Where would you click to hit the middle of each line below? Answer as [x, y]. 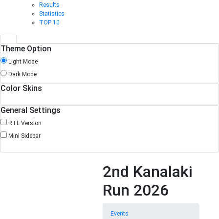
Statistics [52, 14]
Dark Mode [22, 75]
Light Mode [23, 62]
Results [49, 5]
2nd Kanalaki [148, 172]
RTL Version [25, 123]
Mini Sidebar [24, 136]
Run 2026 [136, 190]
